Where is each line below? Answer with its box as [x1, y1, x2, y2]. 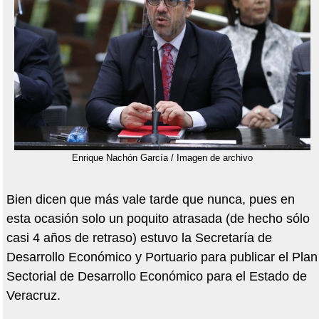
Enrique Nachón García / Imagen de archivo [71, 152, 253, 164]
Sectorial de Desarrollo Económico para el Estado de [6, 269, 307, 284]
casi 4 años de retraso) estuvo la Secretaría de [6, 231, 272, 246]
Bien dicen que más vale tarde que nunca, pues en [6, 192, 295, 207]
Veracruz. [6, 288, 61, 303]
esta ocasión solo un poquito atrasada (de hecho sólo [6, 211, 310, 226]
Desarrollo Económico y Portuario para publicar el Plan [6, 250, 318, 265]
